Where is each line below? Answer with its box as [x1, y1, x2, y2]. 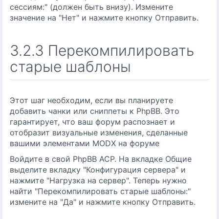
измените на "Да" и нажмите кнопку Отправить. [10, 197, 196, 207]
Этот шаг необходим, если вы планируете [10, 95, 173, 105]
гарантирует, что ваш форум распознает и [10, 117, 175, 127]
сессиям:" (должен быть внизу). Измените [10, 2, 173, 12]
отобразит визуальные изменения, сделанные [10, 128, 188, 137]
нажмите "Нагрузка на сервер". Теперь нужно [10, 175, 187, 185]
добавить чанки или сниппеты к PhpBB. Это [10, 106, 179, 116]
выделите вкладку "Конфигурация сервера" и [10, 165, 186, 175]
